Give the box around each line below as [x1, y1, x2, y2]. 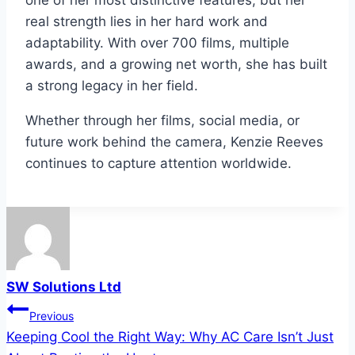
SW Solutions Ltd [6, 279, 121, 296]
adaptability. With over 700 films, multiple [25, 35, 289, 52]
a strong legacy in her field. [25, 78, 198, 94]
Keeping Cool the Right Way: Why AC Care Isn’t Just [6, 329, 334, 345]
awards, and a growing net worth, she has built [25, 56, 327, 73]
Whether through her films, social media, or [25, 113, 300, 129]
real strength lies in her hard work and [25, 13, 268, 30]
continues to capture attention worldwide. [25, 155, 292, 172]
